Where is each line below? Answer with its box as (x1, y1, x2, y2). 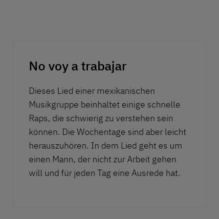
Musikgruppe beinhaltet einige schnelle (29, 99, 180, 110)
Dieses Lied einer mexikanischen (29, 85, 155, 97)
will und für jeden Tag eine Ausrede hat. (29, 167, 180, 179)
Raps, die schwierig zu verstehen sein (29, 112, 173, 124)
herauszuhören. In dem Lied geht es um (29, 140, 182, 152)
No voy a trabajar (29, 57, 127, 74)
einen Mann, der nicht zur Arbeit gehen (29, 153, 176, 165)
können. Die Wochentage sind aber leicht (29, 126, 186, 138)
